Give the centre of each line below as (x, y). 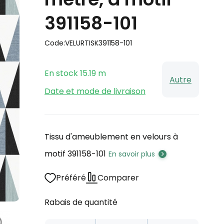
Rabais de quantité (81, 202)
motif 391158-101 (75, 154)
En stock (61, 73)
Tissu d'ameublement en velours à (111, 137)
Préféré (71, 178)
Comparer (118, 178)
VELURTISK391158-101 (98, 43)
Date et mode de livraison (95, 91)
